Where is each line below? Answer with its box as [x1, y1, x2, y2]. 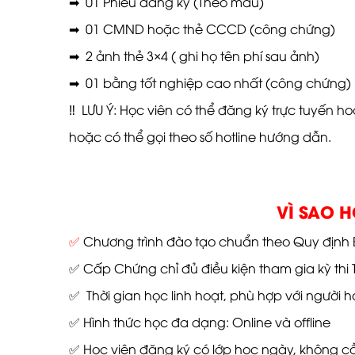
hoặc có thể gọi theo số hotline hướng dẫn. [69, 128, 331, 145]
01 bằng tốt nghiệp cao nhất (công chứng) [86, 74, 351, 91]
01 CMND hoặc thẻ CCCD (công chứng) [86, 20, 335, 37]
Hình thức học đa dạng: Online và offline [83, 313, 330, 330]
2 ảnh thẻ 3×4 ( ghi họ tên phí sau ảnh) [86, 47, 319, 64]
